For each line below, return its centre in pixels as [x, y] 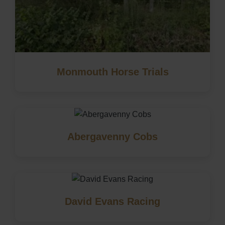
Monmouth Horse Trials [113, 72]
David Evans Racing [113, 201]
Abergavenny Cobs [113, 136]
